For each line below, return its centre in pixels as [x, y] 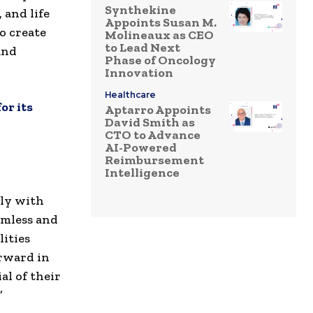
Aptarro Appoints [158, 110]
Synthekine [140, 10]
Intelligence [142, 173]
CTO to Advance [153, 135]
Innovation [139, 73]
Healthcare [130, 95]
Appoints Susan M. [161, 23]
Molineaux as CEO [159, 35]
